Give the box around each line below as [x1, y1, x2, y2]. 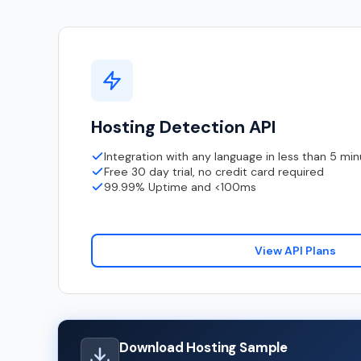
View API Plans [254, 243, 336, 258]
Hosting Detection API [91, 115, 276, 139]
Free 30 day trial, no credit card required [104, 164, 324, 179]
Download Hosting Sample [119, 338, 288, 357]
